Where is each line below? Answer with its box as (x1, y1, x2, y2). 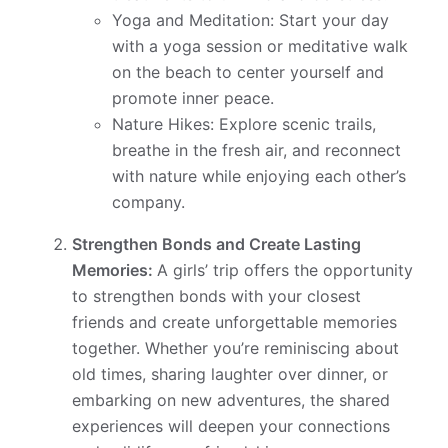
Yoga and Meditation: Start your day (112, 9, 390, 30)
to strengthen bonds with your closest (72, 285, 362, 306)
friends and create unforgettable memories (72, 311, 398, 332)
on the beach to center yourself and (112, 61, 385, 82)
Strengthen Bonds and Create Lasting (72, 233, 362, 254)
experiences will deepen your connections (72, 415, 391, 436)
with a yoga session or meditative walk (112, 35, 409, 56)
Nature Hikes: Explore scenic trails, (112, 113, 377, 134)
